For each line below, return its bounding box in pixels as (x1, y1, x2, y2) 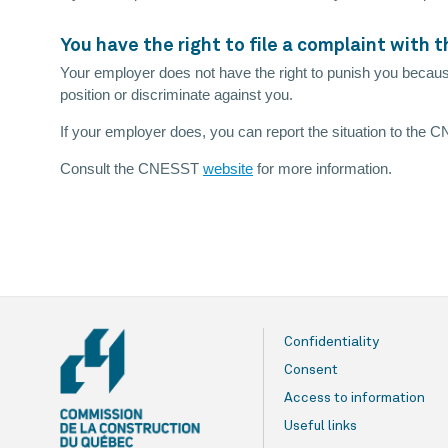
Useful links (284, 419, 357, 434)
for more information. (253, 161, 392, 178)
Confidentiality (284, 335, 379, 350)
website (203, 161, 253, 178)
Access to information (284, 391, 425, 406)
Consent (284, 363, 338, 378)
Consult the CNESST (60, 161, 203, 178)
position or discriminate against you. (60, 87, 293, 104)
